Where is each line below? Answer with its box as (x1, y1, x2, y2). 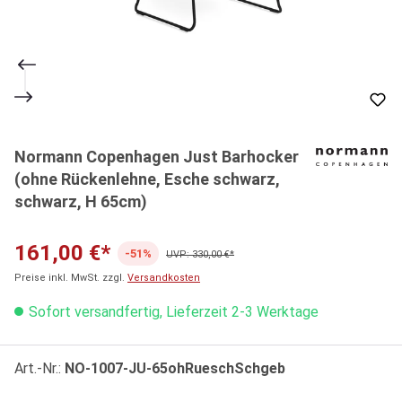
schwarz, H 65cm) (14, 192, 147, 212)
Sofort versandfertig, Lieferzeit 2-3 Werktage (25, 302, 319, 320)
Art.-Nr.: (14, 359, 65, 377)
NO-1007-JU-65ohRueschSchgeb (65, 359, 285, 377)
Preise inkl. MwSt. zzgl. (14, 271, 127, 284)
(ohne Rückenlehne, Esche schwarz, (14, 170, 280, 189)
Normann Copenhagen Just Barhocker (14, 147, 299, 167)
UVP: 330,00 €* (166, 249, 234, 261)
